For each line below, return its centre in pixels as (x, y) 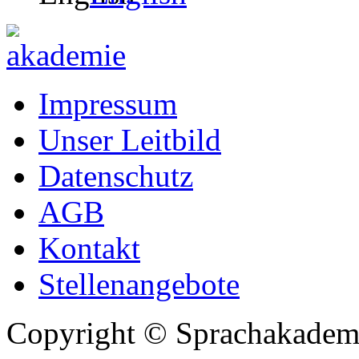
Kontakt (89, 248)
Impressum (108, 103)
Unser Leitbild (130, 139)
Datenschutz (116, 175)
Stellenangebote (139, 284)
